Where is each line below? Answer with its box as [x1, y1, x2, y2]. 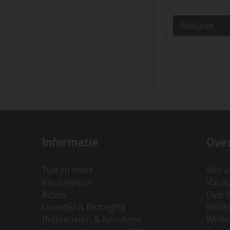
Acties [42, 186, 66, 203]
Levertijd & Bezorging [42, 198, 125, 215]
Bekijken [181, 17, 214, 34]
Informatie [42, 130, 99, 154]
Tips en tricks [42, 161, 93, 178]
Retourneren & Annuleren [42, 210, 142, 227]
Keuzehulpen [42, 174, 93, 190]
